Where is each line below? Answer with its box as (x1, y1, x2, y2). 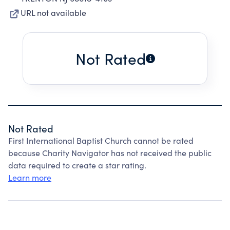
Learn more (8, 172, 51, 183)
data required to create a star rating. (8, 160, 146, 170)
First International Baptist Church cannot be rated (8, 135, 194, 146)
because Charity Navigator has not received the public (8, 147, 212, 158)
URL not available (21, 7, 86, 18)
